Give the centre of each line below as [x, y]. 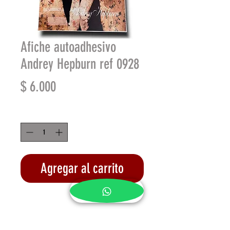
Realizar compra [82, 203]
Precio [70, 86]
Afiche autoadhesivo [68, 47]
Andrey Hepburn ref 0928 [80, 64]
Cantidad [31, 113]
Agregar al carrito [82, 168]
